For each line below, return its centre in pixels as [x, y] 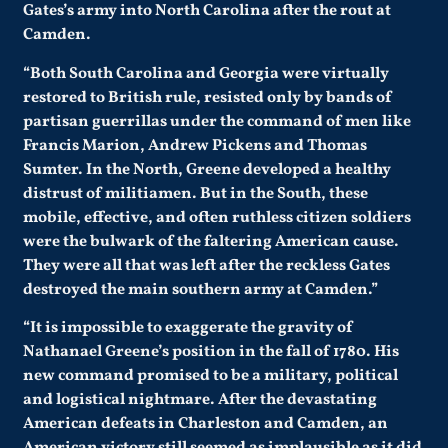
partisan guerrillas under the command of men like [217, 121]
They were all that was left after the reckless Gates [207, 265]
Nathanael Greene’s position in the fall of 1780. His [211, 352]
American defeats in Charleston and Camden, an [206, 424]
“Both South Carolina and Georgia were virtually [206, 73]
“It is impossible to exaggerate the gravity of [188, 328]
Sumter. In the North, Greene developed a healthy [207, 169]
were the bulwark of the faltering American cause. [211, 241]
